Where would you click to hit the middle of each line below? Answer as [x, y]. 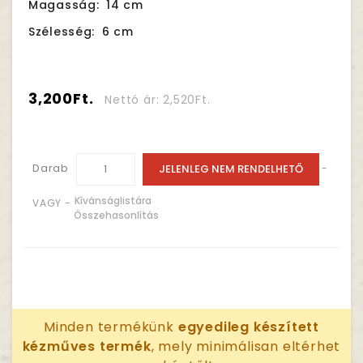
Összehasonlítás [116, 215]
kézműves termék [87, 346]
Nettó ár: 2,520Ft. [158, 100]
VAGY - [53, 203]
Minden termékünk [111, 327]
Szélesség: [62, 32]
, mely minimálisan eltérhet [246, 346]
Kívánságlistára [113, 201]
